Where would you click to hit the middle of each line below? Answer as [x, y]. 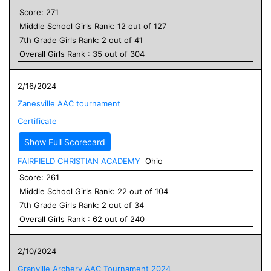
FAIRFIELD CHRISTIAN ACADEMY [79, 161]
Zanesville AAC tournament [69, 103]
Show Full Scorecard [65, 142]
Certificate [37, 121]
